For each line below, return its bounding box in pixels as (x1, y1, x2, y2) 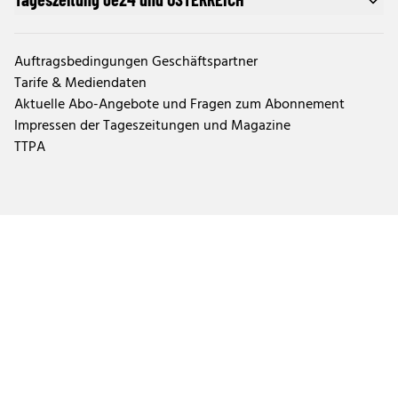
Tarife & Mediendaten (14, 72, 147, 95)
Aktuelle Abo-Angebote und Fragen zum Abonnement (14, 93, 345, 116)
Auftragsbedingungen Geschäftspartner (14, 51, 258, 74)
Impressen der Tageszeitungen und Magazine (14, 115, 291, 138)
